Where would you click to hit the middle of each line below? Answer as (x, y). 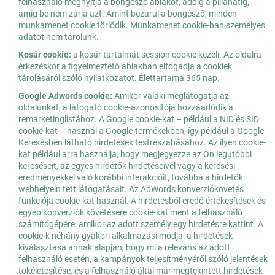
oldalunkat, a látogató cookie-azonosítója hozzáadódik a (126, 108)
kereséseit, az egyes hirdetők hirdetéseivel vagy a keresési (127, 166)
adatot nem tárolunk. (59, 37)
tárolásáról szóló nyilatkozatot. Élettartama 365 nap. (119, 78)
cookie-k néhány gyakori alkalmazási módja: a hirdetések (126, 236)
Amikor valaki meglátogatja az (171, 96)
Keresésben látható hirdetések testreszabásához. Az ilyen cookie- (142, 143)
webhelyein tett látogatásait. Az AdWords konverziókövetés (131, 189)
